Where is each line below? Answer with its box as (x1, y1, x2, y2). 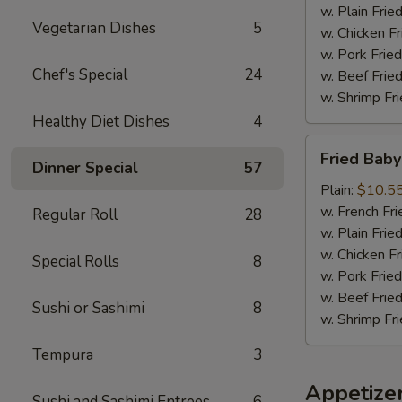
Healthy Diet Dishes (32, 111, 170, 132)
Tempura (32, 345, 93, 365)
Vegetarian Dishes (32, 18, 156, 39)
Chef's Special (32, 65, 127, 85)
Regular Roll (32, 205, 118, 225)
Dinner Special (32, 158, 138, 179)
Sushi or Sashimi (32, 298, 144, 319)
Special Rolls (32, 251, 119, 272)
